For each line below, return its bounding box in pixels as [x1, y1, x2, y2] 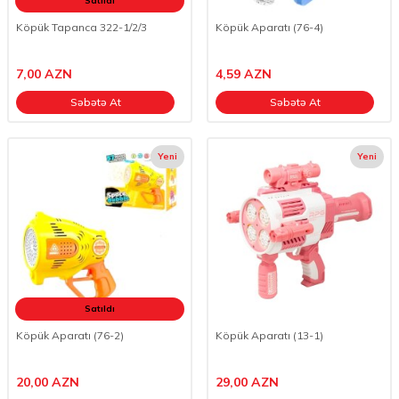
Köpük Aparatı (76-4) [216, 20, 323, 34]
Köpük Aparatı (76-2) [16, 329, 124, 342]
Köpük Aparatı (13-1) [216, 329, 323, 342]
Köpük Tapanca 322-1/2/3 [16, 20, 147, 34]
